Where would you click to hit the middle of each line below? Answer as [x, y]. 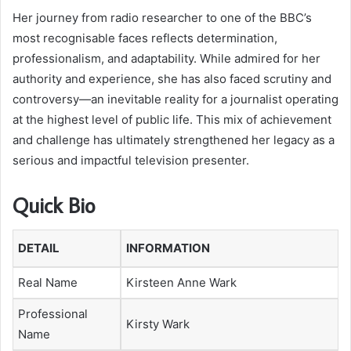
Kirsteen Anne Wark [181, 283]
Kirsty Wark [158, 324]
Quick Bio [54, 204]
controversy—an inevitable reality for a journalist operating [175, 99]
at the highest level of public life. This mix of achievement [172, 119]
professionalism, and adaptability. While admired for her [166, 58]
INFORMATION [168, 248]
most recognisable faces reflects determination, [145, 38]
